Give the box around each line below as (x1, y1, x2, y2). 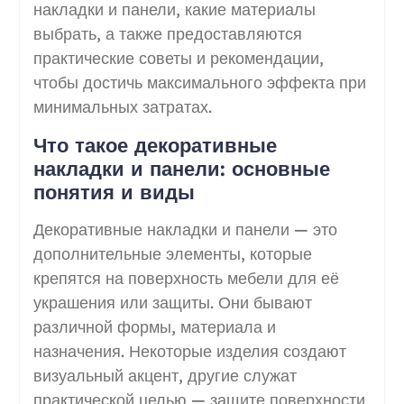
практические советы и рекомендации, (32, 47, 324, 69)
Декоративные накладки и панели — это (32, 218, 337, 240)
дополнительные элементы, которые (32, 243, 312, 264)
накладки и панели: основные (32, 155, 330, 181)
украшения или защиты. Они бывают (32, 291, 312, 313)
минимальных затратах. (32, 96, 212, 117)
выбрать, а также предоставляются (32, 23, 302, 44)
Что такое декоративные (32, 132, 277, 158)
